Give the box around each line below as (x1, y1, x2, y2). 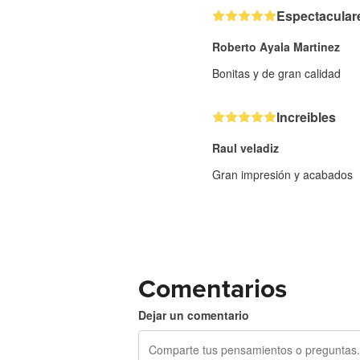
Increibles (276, 107, 336, 126)
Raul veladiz (212, 139, 279, 156)
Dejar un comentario (138, 306, 249, 323)
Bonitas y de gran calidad (212, 64, 341, 81)
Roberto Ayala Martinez (212, 38, 340, 55)
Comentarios (138, 273, 287, 305)
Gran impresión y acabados (212, 166, 353, 182)
